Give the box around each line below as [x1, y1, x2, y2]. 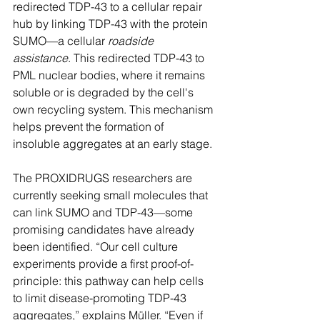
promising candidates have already [13, 222, 197, 236]
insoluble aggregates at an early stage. [13, 136, 212, 151]
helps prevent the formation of [13, 119, 166, 134]
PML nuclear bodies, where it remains [13, 68, 208, 82]
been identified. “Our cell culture [13, 239, 181, 254]
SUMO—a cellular [13, 34, 108, 48]
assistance [13, 51, 68, 65]
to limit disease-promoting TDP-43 [13, 291, 189, 305]
